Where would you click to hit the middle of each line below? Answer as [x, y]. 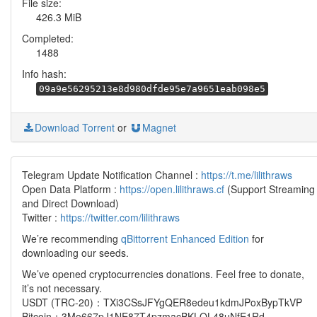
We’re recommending [71, 238]
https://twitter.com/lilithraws [120, 217]
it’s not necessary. [62, 288]
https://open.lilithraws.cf [172, 189]
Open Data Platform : [71, 189]
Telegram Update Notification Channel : [111, 175]
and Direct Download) [70, 203]
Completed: [48, 38]
